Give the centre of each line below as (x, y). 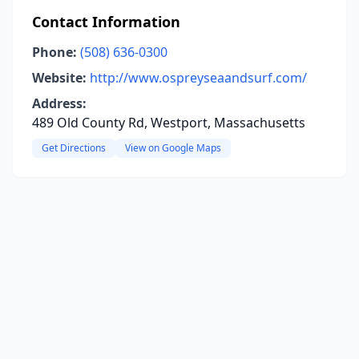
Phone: (54, 52)
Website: (59, 78)
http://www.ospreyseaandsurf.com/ (198, 78)
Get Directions (74, 148)
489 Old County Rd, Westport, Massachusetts (169, 123)
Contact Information (106, 22)
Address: (59, 103)
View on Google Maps (173, 148)
